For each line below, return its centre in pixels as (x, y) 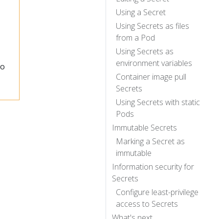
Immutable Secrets (144, 127)
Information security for (153, 166)
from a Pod (135, 37)
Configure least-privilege (157, 192)
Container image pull (151, 77)
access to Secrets (147, 204)
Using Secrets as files (153, 26)
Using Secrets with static (158, 102)
